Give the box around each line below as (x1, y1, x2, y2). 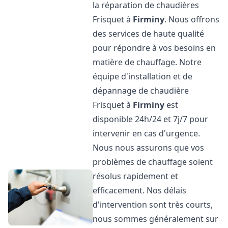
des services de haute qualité (93, 28, 205, 39)
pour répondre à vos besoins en (93, 42, 216, 53)
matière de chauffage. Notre (93, 56, 202, 68)
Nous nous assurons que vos (93, 142, 205, 153)
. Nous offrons (164, 14, 220, 25)
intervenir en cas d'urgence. (93, 128, 201, 139)
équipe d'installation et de (93, 71, 193, 82)
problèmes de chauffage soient (93, 156, 213, 167)
